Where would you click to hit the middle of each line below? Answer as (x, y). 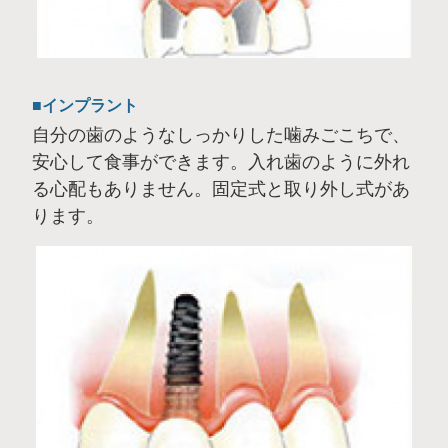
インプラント (90, 105)
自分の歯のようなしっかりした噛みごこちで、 (221, 134)
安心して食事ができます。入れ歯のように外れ (221, 161)
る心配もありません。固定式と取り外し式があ (221, 188)
